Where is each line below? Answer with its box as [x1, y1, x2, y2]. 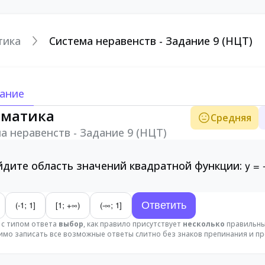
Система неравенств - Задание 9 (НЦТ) [49, 34, 253, 48]
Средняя [211, 111, 251, 124]
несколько [183, 219, 225, 229]
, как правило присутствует [83, 219, 183, 229]
